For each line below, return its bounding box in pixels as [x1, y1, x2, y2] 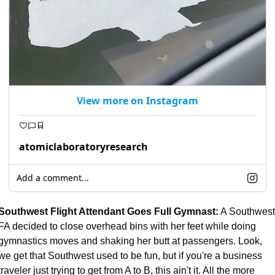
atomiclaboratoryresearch [19, 139, 148, 153]
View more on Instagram [77, 93, 198, 107]
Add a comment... [17, 171, 89, 184]
